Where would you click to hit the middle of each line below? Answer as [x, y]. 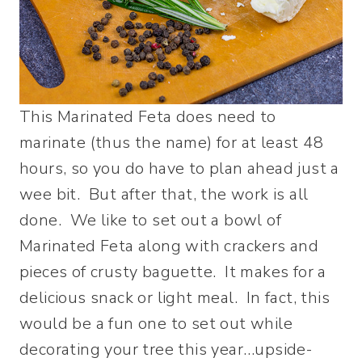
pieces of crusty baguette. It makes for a [173, 271]
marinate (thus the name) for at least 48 [171, 142]
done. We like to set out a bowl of [150, 220]
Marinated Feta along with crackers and [169, 246]
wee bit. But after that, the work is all [164, 194]
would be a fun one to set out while [156, 323]
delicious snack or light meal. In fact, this [175, 297]
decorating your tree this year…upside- [166, 349]
